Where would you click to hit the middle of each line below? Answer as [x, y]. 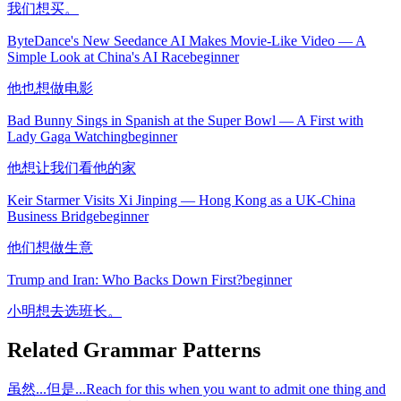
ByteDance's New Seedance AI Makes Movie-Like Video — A [187, 40]
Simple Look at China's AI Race [98, 56]
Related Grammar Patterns [134, 350]
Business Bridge [53, 216]
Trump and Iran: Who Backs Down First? [125, 279]
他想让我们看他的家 [72, 167]
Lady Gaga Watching [68, 136]
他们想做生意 [50, 247]
